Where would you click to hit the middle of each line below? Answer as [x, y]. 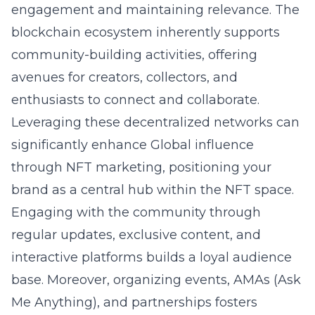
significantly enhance [81, 145]
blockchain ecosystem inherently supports [146, 32]
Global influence [202, 145]
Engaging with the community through [136, 212]
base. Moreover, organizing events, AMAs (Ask [156, 280]
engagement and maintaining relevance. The [155, 10]
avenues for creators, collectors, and [124, 77]
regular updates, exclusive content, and [136, 235]
